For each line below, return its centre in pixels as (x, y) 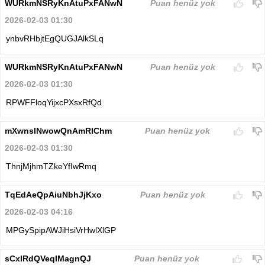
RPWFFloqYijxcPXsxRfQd (54, 103)
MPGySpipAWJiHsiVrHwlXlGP (61, 230)
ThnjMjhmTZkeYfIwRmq (51, 167)
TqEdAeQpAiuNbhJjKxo (53, 195)
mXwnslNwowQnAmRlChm (58, 131)
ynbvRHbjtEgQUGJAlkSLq (55, 39)
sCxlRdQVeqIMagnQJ (48, 259)
